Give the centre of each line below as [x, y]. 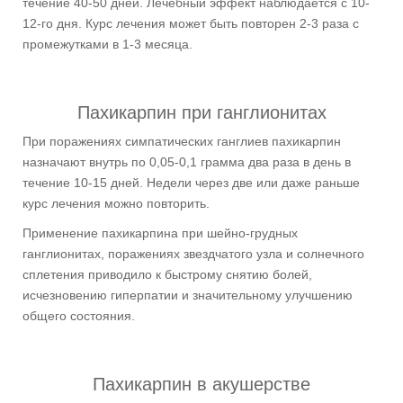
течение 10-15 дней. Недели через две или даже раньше [191, 182]
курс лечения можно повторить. [116, 203]
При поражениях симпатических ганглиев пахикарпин [182, 141]
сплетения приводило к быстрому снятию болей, [167, 274]
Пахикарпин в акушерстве [201, 384]
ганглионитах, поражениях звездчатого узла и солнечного [193, 253]
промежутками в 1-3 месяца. [107, 44]
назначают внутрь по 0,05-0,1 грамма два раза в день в [187, 161]
